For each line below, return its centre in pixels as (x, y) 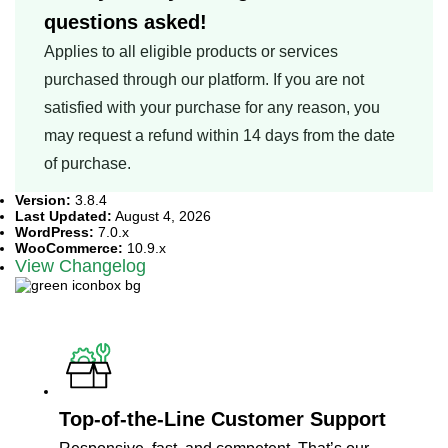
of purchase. (87, 164)
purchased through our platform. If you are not (204, 80)
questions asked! (125, 22)
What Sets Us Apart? (224, 314)
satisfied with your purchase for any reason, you (212, 108)
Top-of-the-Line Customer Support (222, 419)
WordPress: (54, 232)
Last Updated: (63, 216)
